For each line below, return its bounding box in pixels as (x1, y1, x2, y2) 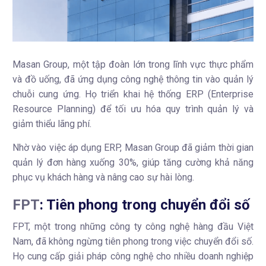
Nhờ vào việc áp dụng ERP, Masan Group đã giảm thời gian (12, 141, 254, 153)
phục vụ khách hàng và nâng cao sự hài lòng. (12, 171, 194, 183)
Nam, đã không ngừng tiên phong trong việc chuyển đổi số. (12, 235, 254, 247)
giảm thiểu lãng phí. (12, 118, 91, 129)
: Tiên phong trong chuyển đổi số (40, 196, 250, 213)
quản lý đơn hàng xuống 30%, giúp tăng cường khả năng (12, 156, 254, 168)
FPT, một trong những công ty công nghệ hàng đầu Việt (12, 220, 254, 232)
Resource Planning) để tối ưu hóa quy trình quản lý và (12, 103, 254, 115)
